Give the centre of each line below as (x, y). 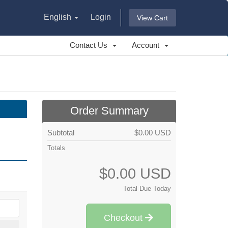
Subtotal (61, 133)
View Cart (152, 18)
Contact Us (91, 45)
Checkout (124, 218)
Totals (56, 148)
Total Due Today (147, 189)
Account (148, 45)
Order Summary (109, 111)
